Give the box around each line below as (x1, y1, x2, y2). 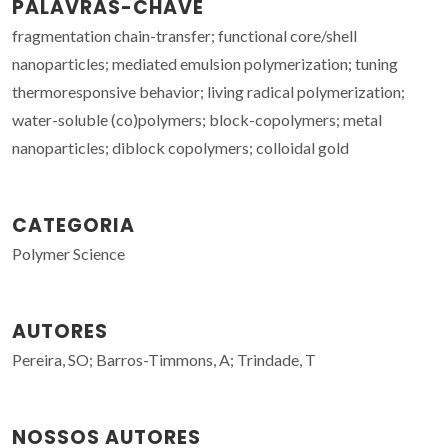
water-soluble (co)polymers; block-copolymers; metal (12, 109, 382, 129)
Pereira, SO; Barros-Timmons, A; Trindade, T (12, 349, 316, 369)
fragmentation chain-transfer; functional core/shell (12, 25, 357, 45)
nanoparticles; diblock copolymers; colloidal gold (12, 137, 349, 157)
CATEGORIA (12, 211, 135, 239)
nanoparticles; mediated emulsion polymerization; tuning (12, 53, 398, 73)
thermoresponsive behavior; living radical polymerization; (12, 81, 405, 101)
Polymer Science (12, 243, 125, 263)
